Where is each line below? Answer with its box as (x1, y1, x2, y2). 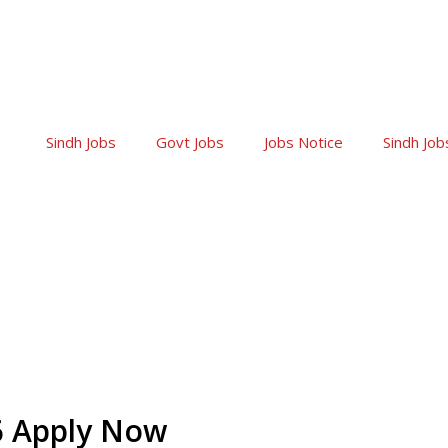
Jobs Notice (264, 132, 343, 152)
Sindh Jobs (46, 132, 116, 152)
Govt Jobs (156, 132, 224, 152)
